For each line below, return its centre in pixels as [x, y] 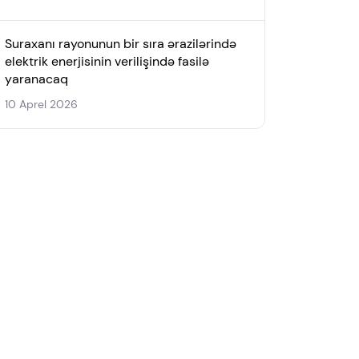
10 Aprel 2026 [41, 104]
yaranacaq [36, 79]
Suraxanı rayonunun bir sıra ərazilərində [121, 44]
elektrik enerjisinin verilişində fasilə [107, 61]
